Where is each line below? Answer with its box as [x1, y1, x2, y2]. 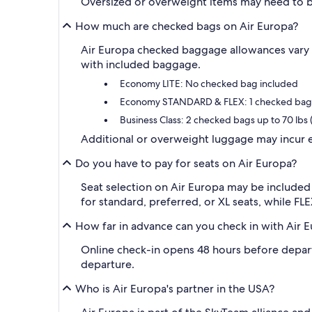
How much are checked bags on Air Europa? [75, 18, 298, 33]
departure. [81, 257, 134, 272]
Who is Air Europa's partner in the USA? [75, 281, 274, 296]
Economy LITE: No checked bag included [120, 77, 298, 90]
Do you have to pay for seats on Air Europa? [75, 155, 297, 171]
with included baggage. [81, 57, 201, 72]
